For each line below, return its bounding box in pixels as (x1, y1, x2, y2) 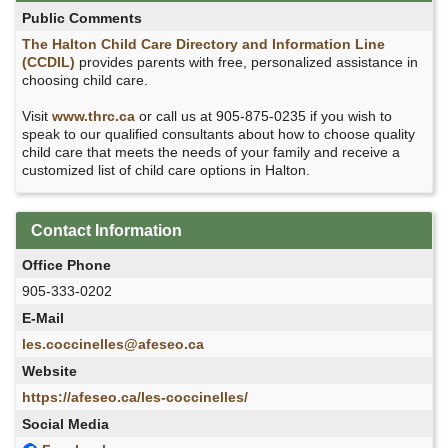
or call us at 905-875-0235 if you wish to (135, 107, 392, 124)
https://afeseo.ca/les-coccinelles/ (22, 388, 248, 405)
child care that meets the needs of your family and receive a (22, 143, 400, 160)
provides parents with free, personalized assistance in (75, 53, 418, 70)
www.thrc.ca (52, 107, 135, 124)
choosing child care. (22, 71, 156, 88)
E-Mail (22, 309, 64, 326)
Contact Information (31, 221, 182, 239)
